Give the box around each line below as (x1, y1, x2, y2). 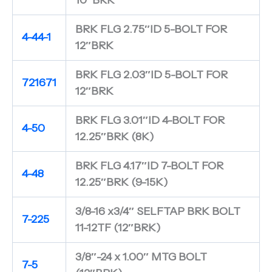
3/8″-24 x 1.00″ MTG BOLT (75, 250, 207, 263)
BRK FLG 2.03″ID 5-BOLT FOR (75, 67, 228, 81)
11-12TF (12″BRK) (75, 220, 161, 234)
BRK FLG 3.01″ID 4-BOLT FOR (75, 113, 225, 127)
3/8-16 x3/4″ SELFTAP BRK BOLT (75, 204, 240, 218)
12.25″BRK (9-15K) (75, 175, 168, 189)
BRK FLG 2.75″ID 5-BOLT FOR (75, 22, 227, 36)
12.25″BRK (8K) (75, 129, 154, 143)
